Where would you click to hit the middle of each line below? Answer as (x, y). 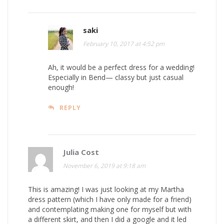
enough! (61, 87)
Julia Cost (81, 152)
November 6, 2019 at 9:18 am (104, 165)
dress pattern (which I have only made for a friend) (110, 199)
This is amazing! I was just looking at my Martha (106, 189)
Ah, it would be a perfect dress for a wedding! (121, 67)
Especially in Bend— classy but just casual (116, 77)
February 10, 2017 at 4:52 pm (124, 43)
